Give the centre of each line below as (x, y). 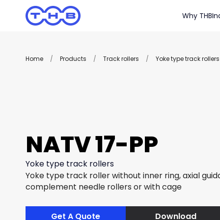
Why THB (197, 16)
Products (73, 59)
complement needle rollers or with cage (104, 187)
